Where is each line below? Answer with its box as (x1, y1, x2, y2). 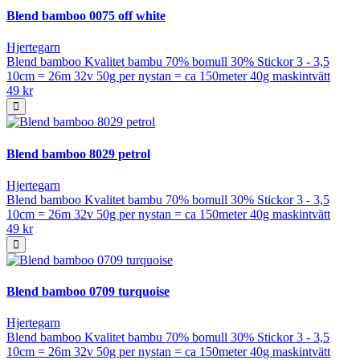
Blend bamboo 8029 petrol (6, 146, 150, 161)
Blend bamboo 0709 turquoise (6, 284, 170, 299)
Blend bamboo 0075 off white (6, 9, 166, 23)
